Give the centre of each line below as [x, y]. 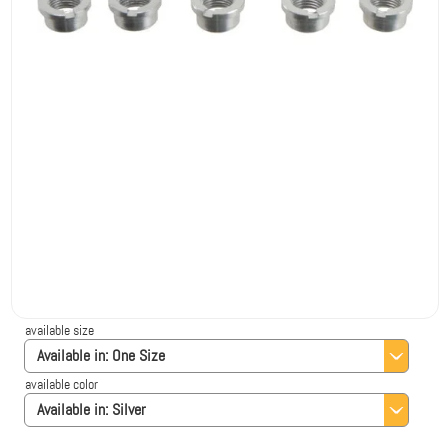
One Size [139, 355]
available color [62, 384]
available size [60, 330]
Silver [129, 409]
